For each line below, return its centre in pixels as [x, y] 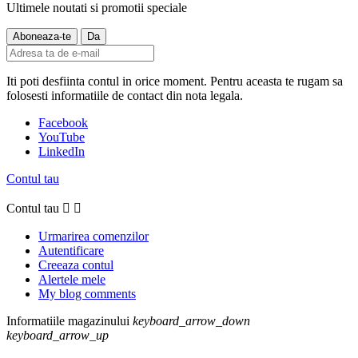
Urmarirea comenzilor [93, 237]
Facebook [63, 123]
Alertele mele [72, 280]
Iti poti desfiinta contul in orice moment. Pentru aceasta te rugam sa [175, 82]
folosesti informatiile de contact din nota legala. [125, 96]
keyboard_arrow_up [58, 336]
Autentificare [71, 251]
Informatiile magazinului [68, 321]
